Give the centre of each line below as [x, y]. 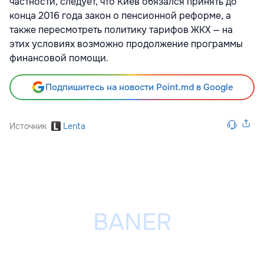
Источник [28, 126]
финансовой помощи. [59, 58]
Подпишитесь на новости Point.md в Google [139, 88]
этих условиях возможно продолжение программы [126, 44]
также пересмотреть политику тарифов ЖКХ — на [121, 30]
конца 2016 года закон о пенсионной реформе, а [120, 16]
